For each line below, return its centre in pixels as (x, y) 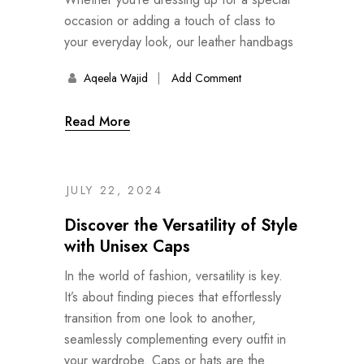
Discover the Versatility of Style (181, 225)
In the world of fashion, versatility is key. (173, 275)
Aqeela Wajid (115, 78)
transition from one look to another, (160, 318)
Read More (97, 121)
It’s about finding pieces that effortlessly (173, 297)
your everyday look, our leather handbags (179, 41)
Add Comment (206, 78)
